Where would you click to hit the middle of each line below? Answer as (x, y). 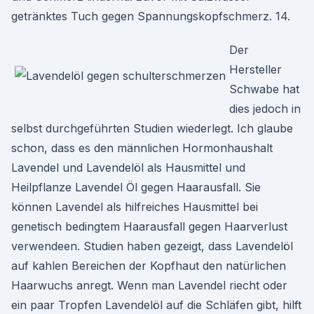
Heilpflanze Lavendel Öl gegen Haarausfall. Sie (136, 187)
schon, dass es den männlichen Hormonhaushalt (142, 148)
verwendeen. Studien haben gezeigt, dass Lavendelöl (152, 246)
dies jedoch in (265, 109)
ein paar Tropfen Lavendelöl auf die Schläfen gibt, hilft (156, 305)
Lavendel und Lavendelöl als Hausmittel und (128, 168)
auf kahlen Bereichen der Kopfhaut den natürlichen (149, 266)
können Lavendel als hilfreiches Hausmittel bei (135, 207)
